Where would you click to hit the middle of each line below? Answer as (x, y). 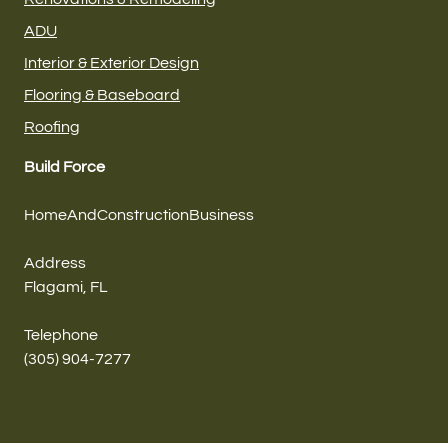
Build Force (64, 167)
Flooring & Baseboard (102, 95)
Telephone (61, 335)
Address (55, 263)
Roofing (52, 127)
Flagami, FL (66, 287)
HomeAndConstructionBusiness (139, 215)
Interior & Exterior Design (111, 63)
